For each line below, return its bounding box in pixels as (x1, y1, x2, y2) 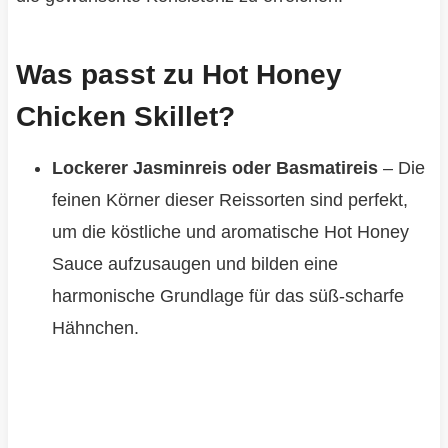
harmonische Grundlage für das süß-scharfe (51, 286, 404, 307)
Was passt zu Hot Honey (15, 59, 342, 91)
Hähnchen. (51, 318, 139, 339)
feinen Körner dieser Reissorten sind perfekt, (51, 190, 408, 211)
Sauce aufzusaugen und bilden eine (51, 254, 338, 275)
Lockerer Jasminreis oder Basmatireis (51, 158, 378, 179)
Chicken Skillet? (15, 101, 235, 133)
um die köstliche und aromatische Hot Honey (51, 222, 409, 243)
